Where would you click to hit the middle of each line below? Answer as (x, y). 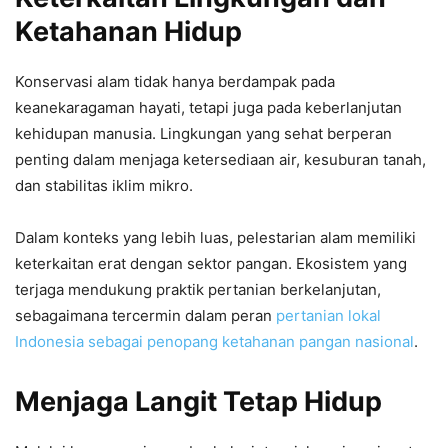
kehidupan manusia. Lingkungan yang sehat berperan (203, 133)
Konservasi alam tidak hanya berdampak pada (175, 81)
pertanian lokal (328, 315)
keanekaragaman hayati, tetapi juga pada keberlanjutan (208, 107)
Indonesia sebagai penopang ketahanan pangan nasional (214, 341)
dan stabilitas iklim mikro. (104, 185)
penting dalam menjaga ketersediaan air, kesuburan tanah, (220, 159)
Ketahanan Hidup (128, 31)
